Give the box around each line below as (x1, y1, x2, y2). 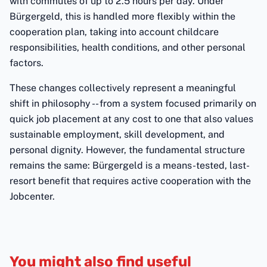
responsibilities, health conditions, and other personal (10, 42, 246, 53)
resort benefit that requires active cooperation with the (10, 175, 251, 187)
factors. (10, 57, 44, 69)
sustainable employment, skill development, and (10, 129, 225, 140)
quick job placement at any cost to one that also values (10, 113, 253, 125)
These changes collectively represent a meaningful (10, 82, 236, 94)
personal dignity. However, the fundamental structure (10, 144, 245, 156)
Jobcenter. (10, 191, 55, 202)
